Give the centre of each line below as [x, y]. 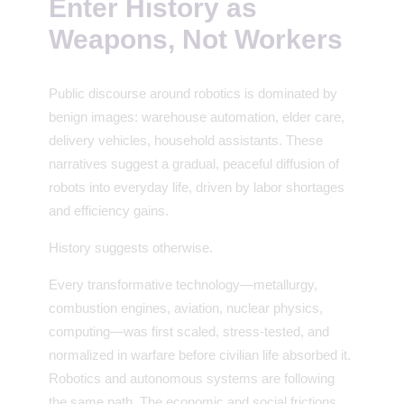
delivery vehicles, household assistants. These [186, 141]
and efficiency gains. [109, 211]
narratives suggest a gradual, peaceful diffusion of [194, 164]
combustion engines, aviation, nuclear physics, [186, 308]
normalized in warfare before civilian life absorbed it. [200, 355]
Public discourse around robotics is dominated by [193, 94]
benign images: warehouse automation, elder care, [197, 117]
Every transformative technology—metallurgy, [183, 285]
